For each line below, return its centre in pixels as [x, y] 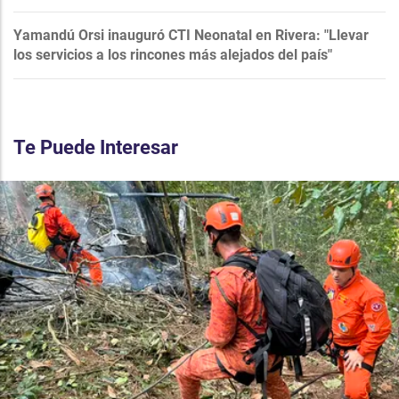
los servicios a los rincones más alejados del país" [173, 54]
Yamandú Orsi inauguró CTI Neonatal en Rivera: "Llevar [191, 35]
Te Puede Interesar [96, 147]
